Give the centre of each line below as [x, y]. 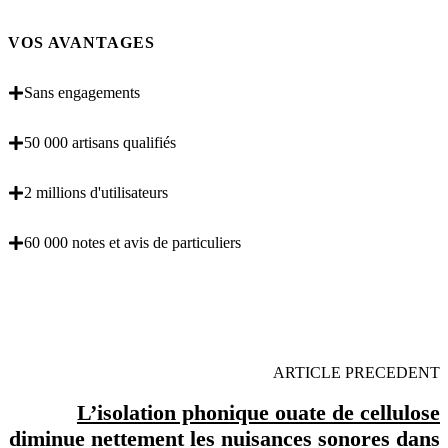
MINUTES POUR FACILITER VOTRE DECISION [158, 297]
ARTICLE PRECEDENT [356, 372]
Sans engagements [82, 92]
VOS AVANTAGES [81, 42]
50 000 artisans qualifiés [100, 142]
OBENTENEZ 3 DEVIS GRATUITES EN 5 [158, 282]
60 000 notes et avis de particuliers [132, 242]
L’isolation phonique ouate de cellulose [258, 413]
